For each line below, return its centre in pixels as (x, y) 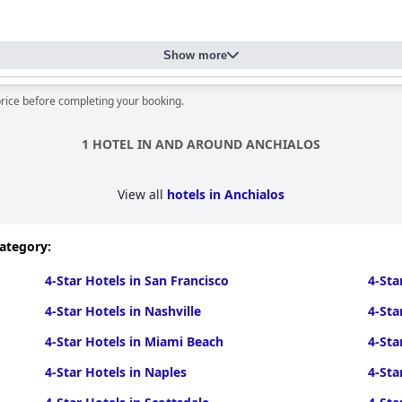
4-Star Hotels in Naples (115, 372)
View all (142, 194)
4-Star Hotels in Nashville (122, 311)
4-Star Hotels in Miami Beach (134, 341)
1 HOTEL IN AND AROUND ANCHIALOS (201, 144)
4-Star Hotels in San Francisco (136, 280)
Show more (195, 55)
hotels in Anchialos (226, 194)
